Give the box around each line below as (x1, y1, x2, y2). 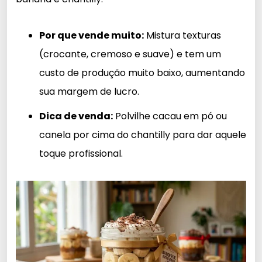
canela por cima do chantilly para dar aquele (39, 128, 246, 142)
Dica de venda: (39, 109, 113, 123)
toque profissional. (39, 147, 123, 161)
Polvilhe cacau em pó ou (113, 109, 227, 123)
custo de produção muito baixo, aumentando (39, 66, 245, 80)
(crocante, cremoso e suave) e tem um (39, 47, 221, 61)
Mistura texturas (144, 29, 221, 43)
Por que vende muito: (39, 29, 144, 43)
